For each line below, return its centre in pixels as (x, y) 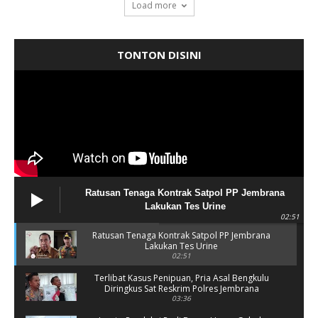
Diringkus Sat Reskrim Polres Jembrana (181, 289)
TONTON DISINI (159, 55)
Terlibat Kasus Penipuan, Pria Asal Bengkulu (181, 278)
